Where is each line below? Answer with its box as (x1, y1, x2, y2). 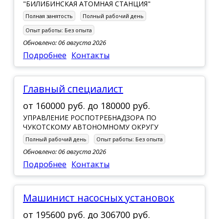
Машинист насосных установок (32, 191, 175, 204)
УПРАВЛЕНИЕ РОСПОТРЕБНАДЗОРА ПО (23, 112, 156, 122)
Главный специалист (28, 82, 123, 95)
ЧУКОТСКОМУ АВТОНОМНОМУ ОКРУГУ (23, 122, 158, 131)
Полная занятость (25, 12, 73, 20)
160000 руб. (36, 99, 88, 111)
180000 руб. (101, 99, 150, 111)
